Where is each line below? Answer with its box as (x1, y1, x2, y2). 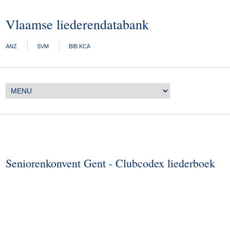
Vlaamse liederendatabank (6, 15, 149, 33)
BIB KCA (69, 43, 91, 49)
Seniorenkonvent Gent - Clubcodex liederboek (6, 156, 216, 170)
